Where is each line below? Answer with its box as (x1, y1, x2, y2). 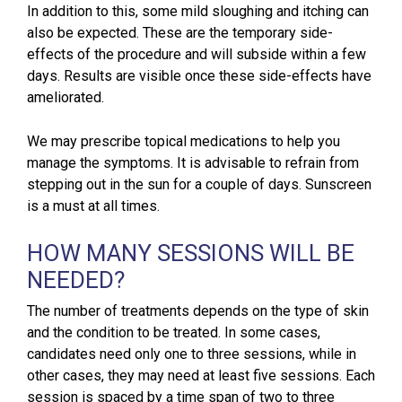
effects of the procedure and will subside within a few (27, 46, 366, 64)
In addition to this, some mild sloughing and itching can (27, 3, 369, 21)
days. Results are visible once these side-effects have (27, 67, 371, 85)
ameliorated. (27, 89, 104, 107)
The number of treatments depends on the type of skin (27, 302, 369, 320)
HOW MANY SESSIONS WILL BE (27, 240, 354, 267)
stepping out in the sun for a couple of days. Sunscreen (27, 176, 371, 194)
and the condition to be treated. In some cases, (27, 324, 320, 342)
